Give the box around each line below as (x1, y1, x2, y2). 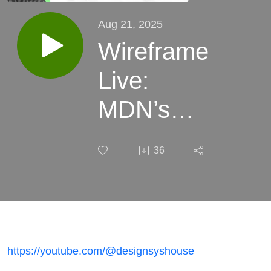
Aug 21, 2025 (98, 17, 163, 30)
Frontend (98, 154, 194, 181)
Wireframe (98, 38, 209, 65)
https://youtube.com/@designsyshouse (7, 244, 194, 257)
